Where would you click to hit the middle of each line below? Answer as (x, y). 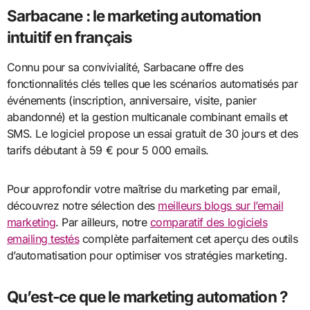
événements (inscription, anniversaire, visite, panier (131, 101)
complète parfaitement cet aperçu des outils (189, 239)
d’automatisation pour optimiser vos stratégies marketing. (147, 256)
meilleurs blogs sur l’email (221, 206)
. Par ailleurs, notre (103, 222)
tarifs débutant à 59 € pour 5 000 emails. (108, 151)
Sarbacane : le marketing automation (134, 16)
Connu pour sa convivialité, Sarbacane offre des (125, 67)
